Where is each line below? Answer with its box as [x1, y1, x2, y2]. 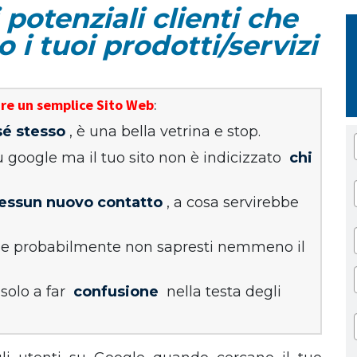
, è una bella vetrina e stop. [69, 123, 261, 140]
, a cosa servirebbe [167, 194, 299, 211]
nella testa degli [163, 283, 281, 300]
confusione [73, 283, 159, 300]
